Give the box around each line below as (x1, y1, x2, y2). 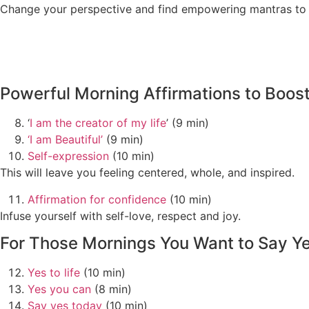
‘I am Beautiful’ (28, 132, 103, 147)
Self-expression (28, 149, 109, 163)
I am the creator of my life (30, 116, 166, 130)
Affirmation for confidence (28, 192, 166, 206)
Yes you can (28, 282, 91, 297)
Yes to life (28, 266, 83, 280)
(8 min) (91, 282, 132, 297)
